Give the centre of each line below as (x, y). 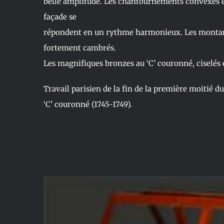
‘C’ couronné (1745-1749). (87, 104)
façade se (60, 17)
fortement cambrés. (79, 48)
